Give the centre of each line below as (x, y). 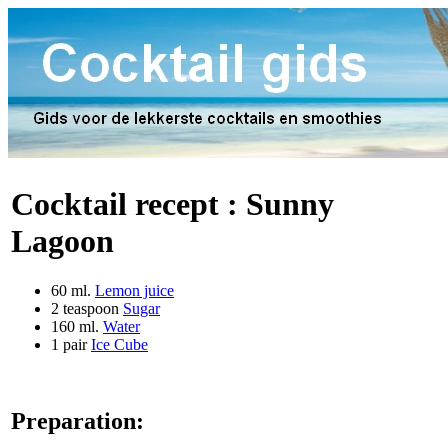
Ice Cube (119, 344)
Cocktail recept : (128, 204)
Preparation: (77, 420)
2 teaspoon (87, 308)
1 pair (71, 344)
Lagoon (62, 241)
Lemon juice (134, 290)
